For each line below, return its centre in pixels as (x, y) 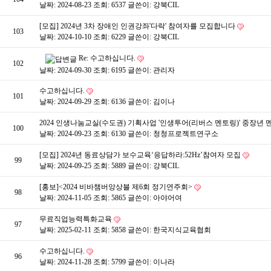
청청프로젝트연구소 (186, 134)
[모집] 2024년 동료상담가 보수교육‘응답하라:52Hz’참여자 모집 (141, 155)
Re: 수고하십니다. (108, 58)
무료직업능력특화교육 (77, 219)
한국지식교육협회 (182, 230)
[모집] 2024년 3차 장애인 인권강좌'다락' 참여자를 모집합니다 (138, 26)
